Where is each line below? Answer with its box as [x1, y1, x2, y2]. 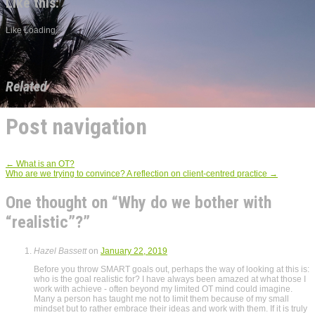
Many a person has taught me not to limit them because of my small [34, 293, 289, 304]
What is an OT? [14, 158, 75, 169]
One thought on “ [6, 192, 118, 212]
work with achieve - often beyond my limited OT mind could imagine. [34, 283, 292, 294]
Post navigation [6, 113, 147, 141]
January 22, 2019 [101, 245, 167, 256]
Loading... [24, 25, 62, 35]
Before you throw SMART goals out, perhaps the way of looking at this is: [34, 264, 309, 274]
